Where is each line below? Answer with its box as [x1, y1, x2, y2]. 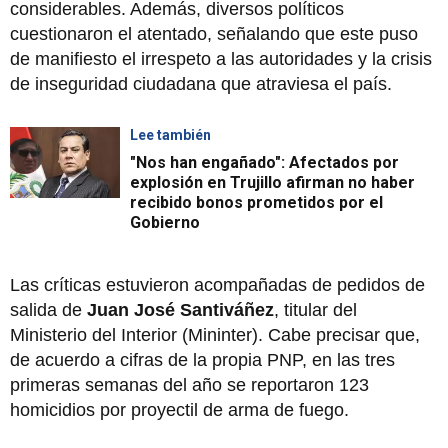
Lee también [130, 127, 211, 144]
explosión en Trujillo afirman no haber [130, 173, 415, 193]
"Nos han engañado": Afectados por [130, 153, 399, 173]
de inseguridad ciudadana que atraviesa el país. [10, 74, 392, 95]
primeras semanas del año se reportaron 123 [10, 375, 369, 396]
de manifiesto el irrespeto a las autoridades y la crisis [10, 49, 432, 70]
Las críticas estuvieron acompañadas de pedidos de [10, 275, 425, 296]
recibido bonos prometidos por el [130, 193, 383, 213]
